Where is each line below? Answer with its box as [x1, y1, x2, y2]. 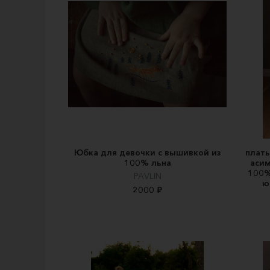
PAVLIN [133, 171, 162, 182]
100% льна [124, 157, 171, 169]
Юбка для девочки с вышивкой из [74, 147, 221, 159]
